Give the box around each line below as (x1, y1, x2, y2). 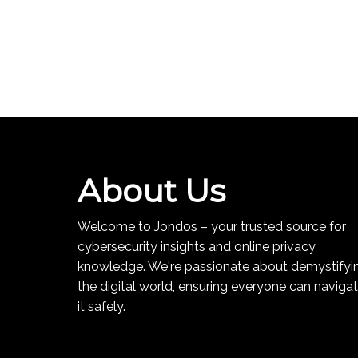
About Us (78, 170, 225, 210)
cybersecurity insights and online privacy (78, 238, 316, 254)
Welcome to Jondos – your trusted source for (78, 218, 346, 234)
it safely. (78, 298, 125, 314)
